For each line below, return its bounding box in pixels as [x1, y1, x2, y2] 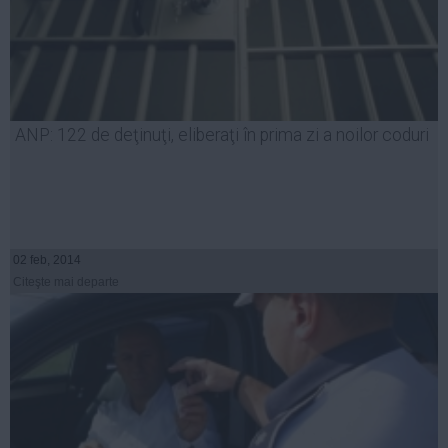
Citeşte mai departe [13, 275, 119, 290]
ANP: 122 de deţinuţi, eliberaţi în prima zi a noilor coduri [15, 125, 429, 146]
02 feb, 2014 [13, 253, 81, 268]
